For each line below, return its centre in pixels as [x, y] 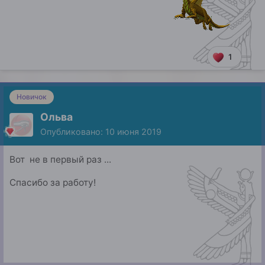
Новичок [32, 96]
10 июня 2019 [133, 132]
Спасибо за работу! [53, 183]
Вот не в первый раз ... [60, 160]
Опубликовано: [73, 132]
